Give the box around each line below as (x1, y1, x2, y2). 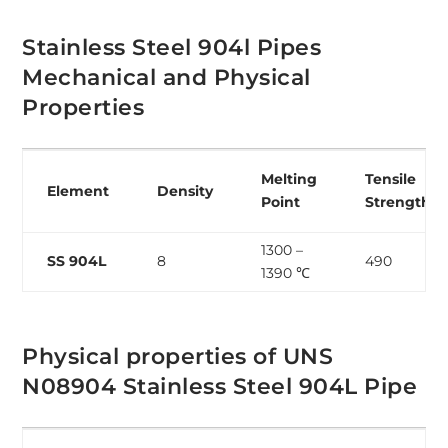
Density (157, 182, 214, 201)
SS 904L (47, 252, 107, 271)
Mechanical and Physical (22, 64, 311, 92)
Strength (365, 193, 432, 212)
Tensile (365, 170, 417, 189)
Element (47, 182, 110, 201)
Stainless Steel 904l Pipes (22, 34, 322, 62)
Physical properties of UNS (22, 343, 334, 371)
